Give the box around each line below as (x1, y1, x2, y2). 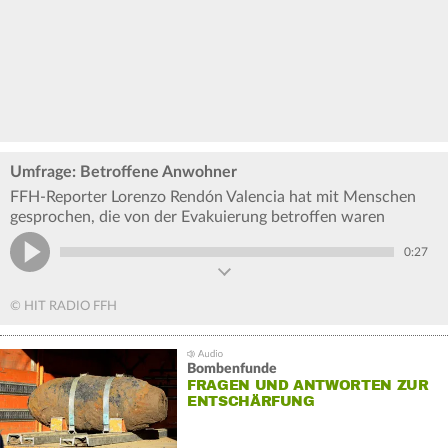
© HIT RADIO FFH (10, 300, 117, 314)
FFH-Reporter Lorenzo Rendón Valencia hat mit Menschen (10, 189, 416, 206)
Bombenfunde (186, 362, 277, 377)
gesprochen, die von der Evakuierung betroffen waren (10, 209, 385, 226)
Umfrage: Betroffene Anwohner (10, 164, 237, 181)
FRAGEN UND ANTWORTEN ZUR (186, 377, 429, 395)
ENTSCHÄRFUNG (186, 393, 315, 411)
